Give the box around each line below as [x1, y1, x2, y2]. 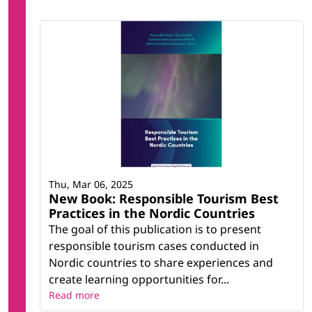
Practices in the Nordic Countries [49, 205, 255, 222]
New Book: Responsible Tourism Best [49, 190, 279, 208]
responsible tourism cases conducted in [49, 238, 259, 254]
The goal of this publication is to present [49, 221, 261, 237]
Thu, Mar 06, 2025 [49, 178, 133, 192]
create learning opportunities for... [49, 272, 229, 288]
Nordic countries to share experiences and [49, 255, 273, 271]
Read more [49, 288, 100, 302]
